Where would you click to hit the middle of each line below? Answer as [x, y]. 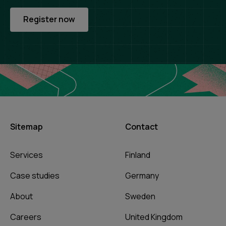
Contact [142, 127]
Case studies [35, 176]
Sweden [140, 196]
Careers [26, 217]
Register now [49, 19]
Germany [142, 176]
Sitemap [26, 127]
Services [26, 155]
